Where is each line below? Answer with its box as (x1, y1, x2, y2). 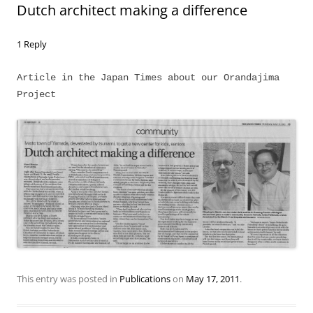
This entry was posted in (17, 272, 119, 285)
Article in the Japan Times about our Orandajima (17, 72, 279, 83)
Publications (119, 272, 170, 285)
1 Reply (17, 38, 47, 50)
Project (17, 89, 56, 100)
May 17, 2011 (186, 272, 240, 285)
